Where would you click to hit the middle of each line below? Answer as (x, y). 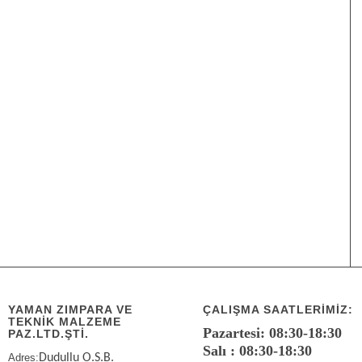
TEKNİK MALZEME (65, 322)
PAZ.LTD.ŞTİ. (49, 334)
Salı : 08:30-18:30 (258, 351)
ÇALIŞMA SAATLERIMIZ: (278, 310)
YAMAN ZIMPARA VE (71, 310)
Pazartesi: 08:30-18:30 (273, 333)
